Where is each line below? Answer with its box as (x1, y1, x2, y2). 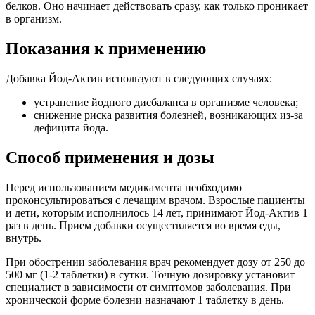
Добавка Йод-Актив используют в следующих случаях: (6, 72, 272, 84)
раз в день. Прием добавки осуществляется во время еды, (6, 219, 281, 231)
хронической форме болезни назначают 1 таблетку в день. (6, 293, 284, 306)
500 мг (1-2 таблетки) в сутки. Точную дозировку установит (6, 268, 295, 281)
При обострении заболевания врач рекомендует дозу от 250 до (6, 255, 305, 268)
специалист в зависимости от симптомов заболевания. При (6, 281, 291, 293)
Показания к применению (6, 39, 206, 58)
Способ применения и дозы (6, 148, 214, 167)
